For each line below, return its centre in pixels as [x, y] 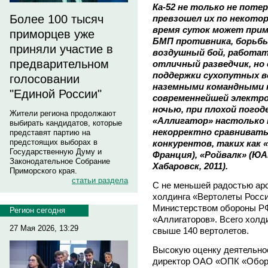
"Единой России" [56, 94]
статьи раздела [100, 180]
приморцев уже [52, 34]
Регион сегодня [37, 210]
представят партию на [50, 133]
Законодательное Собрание [60, 161]
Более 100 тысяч [57, 19]
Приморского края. [43, 171]
